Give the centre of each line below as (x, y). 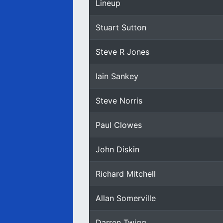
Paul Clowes (119, 125)
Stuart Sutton (121, 27)
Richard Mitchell (126, 174)
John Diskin (117, 149)
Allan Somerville (126, 198)
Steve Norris (119, 101)
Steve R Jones (122, 52)
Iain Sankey (117, 76)
